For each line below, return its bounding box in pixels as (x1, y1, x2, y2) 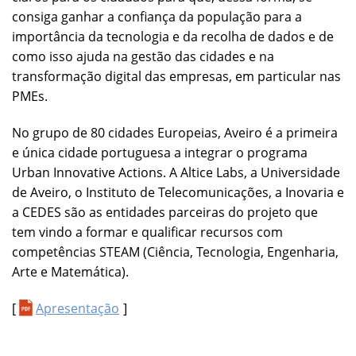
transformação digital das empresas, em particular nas (12, 68, 341, 86)
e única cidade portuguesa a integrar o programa (12, 143, 308, 161)
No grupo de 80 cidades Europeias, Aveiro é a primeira (12, 123, 338, 141)
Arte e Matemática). (12, 262, 129, 281)
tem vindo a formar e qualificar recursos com (12, 222, 283, 241)
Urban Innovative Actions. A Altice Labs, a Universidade (12, 163, 340, 181)
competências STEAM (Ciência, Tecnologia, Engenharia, (12, 242, 339, 261)
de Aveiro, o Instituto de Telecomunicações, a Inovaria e (12, 183, 344, 201)
